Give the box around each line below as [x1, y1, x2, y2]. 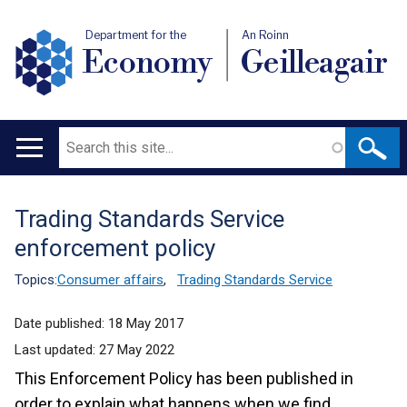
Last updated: [15, 342, 99, 358]
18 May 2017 [108, 315, 184, 332]
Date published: [15, 315, 108, 332]
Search [59, 130, 101, 146]
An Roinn [241, 28, 289, 43]
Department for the [84, 28, 187, 43]
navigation [7, 187, 110, 213]
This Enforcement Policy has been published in [15, 369, 353, 388]
